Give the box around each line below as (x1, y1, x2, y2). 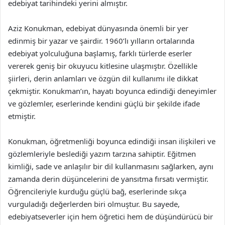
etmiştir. (8, 111, 36, 121)
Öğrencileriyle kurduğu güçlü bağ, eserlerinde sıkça (8, 186, 186, 196)
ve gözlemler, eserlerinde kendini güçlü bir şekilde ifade (8, 98, 200, 108)
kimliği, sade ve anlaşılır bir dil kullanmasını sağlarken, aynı (8, 161, 213, 171)
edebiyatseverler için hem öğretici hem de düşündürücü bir (8, 211, 213, 221)
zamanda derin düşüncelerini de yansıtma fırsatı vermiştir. (8, 174, 208, 184)
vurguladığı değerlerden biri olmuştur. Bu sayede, (8, 199, 180, 209)
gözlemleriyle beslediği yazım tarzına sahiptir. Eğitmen (8, 149, 196, 159)
